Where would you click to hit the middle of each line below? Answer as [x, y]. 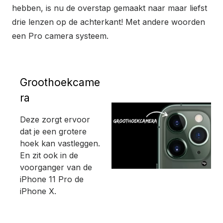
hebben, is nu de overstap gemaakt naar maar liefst [110, 8]
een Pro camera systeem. [60, 36]
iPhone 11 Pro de [52, 179]
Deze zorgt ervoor [55, 119]
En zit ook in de [49, 155]
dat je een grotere [53, 131]
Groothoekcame [60, 82]
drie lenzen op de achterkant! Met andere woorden [109, 22]
